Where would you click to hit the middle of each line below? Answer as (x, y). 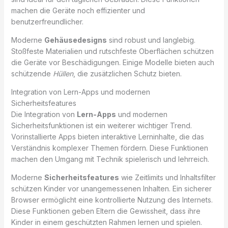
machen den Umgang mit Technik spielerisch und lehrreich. (110, 159)
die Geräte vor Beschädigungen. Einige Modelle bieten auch (112, 62)
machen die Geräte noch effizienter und (78, 10)
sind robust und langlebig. (151, 40)
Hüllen (63, 73)
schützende (32, 73)
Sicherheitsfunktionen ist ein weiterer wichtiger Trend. (101, 125)
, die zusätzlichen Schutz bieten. (127, 73)
